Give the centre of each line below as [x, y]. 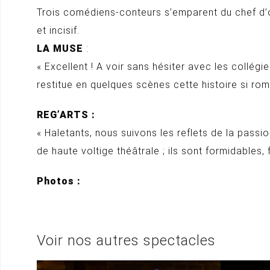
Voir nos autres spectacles [126, 240]
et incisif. [58, 30]
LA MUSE [60, 49]
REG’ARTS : [66, 115]
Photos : [59, 181]
